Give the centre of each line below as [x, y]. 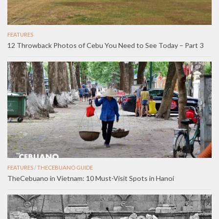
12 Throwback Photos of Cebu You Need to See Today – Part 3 [105, 45]
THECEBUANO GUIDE [65, 168]
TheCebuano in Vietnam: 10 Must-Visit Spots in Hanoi [91, 178]
